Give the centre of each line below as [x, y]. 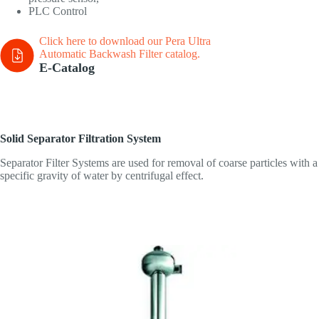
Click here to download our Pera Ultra [125, 41]
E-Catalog [67, 68]
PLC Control [58, 11]
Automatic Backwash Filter [101, 54]
